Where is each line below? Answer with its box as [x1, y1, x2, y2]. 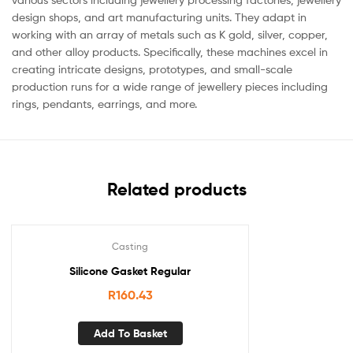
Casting [112, 240, 148, 252]
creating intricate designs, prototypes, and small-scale [12, 62, 292, 76]
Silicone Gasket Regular [69, 263, 191, 278]
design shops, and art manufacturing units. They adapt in [12, 10, 307, 24]
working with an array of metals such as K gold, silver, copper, [12, 28, 328, 42]
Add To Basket [93, 326, 167, 341]
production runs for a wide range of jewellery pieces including [12, 80, 328, 94]
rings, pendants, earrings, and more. [12, 97, 197, 111]
